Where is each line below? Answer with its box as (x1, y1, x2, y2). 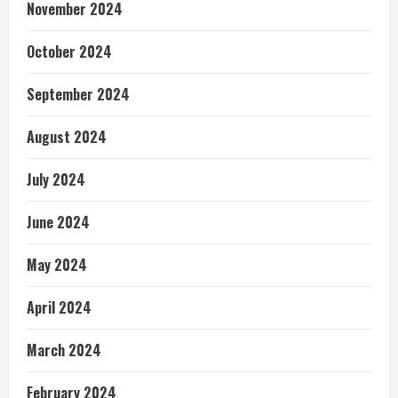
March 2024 (27, 339, 101, 362)
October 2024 (27, 41, 112, 63)
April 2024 (27, 297, 92, 319)
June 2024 (27, 211, 90, 234)
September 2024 (27, 84, 130, 106)
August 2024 (27, 126, 107, 148)
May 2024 (27, 254, 87, 276)
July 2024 (27, 169, 85, 191)
